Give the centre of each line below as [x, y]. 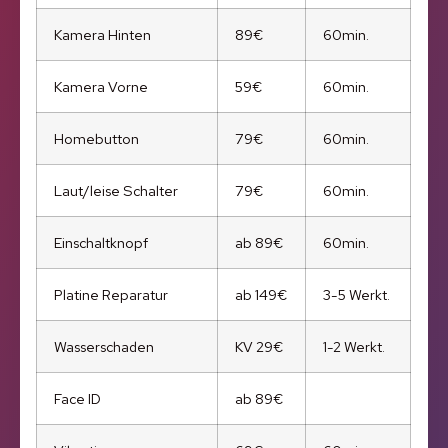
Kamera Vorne [101, 87]
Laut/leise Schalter [116, 191]
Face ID [78, 399]
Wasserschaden [104, 347]
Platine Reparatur [111, 295]
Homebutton [97, 139]
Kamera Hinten [103, 35]
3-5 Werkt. [357, 295]
